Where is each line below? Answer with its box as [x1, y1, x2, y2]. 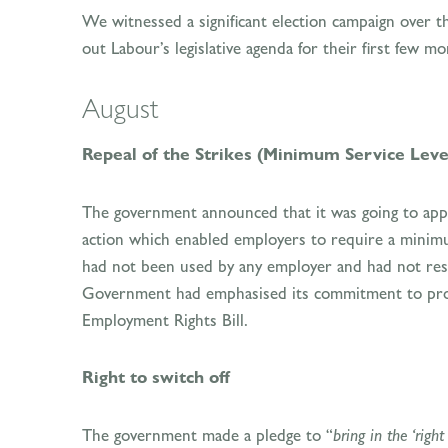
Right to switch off [82, 366, 230, 389]
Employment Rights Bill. [82, 309, 248, 331]
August [82, 91, 158, 126]
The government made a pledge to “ [82, 424, 333, 446]
